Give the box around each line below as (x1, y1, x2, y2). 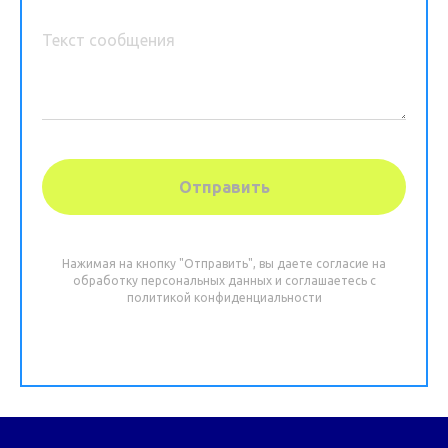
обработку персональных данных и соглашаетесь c (72, 273, 376, 287)
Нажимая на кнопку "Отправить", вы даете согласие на (62, 256, 386, 270)
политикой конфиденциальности (126, 290, 322, 304)
